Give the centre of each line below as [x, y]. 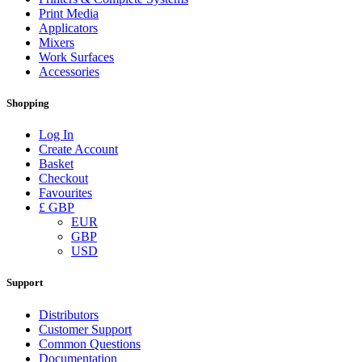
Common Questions [90, 343]
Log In [56, 135]
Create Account [78, 149]
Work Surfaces [76, 57]
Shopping [28, 103]
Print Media [69, 13]
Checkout [63, 179]
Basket [56, 164]
